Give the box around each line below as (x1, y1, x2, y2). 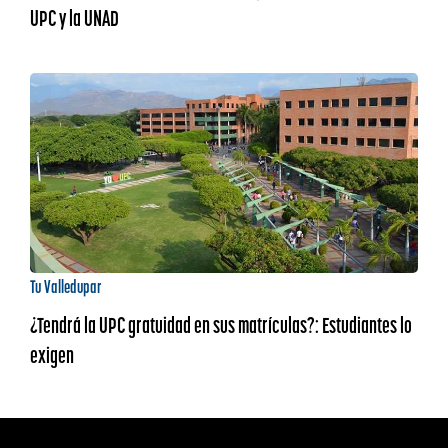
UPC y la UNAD (29, 4, 119, 32)
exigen (29, 341, 74, 369)
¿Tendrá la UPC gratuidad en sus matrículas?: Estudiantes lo (29, 311, 412, 339)
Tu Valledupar (29, 275, 102, 298)
